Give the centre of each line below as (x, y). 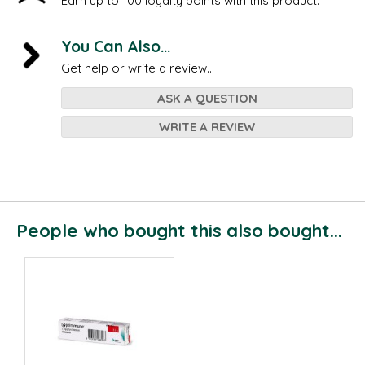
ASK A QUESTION (207, 98)
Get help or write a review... (138, 68)
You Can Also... (116, 46)
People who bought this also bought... (179, 230)
